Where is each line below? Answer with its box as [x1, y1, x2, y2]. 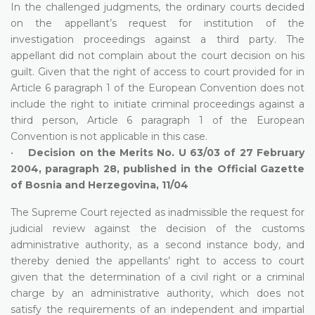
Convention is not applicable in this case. [11, 129, 207, 143]
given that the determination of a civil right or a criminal [11, 270, 304, 283]
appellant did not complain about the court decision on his [11, 49, 304, 62]
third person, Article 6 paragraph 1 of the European [11, 113, 304, 127]
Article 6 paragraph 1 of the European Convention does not [11, 81, 304, 94]
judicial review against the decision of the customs [11, 221, 304, 235]
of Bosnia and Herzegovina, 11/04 [11, 178, 188, 191]
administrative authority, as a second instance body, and [11, 238, 304, 251]
